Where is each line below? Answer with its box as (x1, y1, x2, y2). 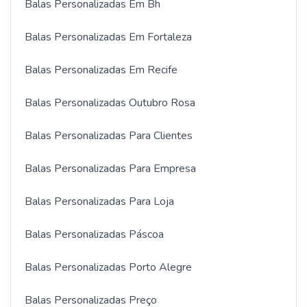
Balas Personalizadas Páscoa (25, 227, 164, 243)
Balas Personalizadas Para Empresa (25, 161, 196, 177)
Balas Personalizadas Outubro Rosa (25, 95, 195, 111)
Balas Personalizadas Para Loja (25, 194, 174, 210)
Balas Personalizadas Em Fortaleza (25, 29, 192, 45)
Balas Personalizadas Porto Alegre (25, 260, 192, 275)
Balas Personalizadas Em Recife (25, 62, 177, 78)
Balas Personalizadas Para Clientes (25, 128, 193, 144)
